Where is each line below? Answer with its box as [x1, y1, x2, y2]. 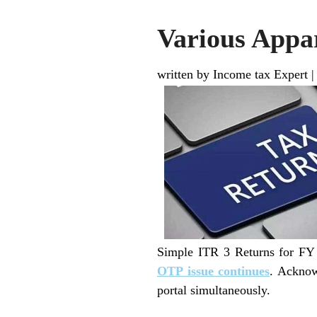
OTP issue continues [157, 264, 270, 279]
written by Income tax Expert [157, 67, 308, 81]
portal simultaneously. [157, 283, 270, 298]
